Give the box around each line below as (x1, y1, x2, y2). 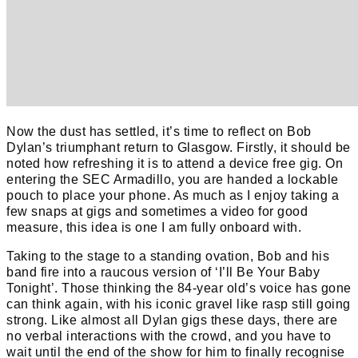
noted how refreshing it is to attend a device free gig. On (6, 156, 343, 170)
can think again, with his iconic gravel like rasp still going (6, 296, 351, 311)
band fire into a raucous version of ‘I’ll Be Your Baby (6, 265, 320, 279)
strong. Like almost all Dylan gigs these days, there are (6, 312, 337, 327)
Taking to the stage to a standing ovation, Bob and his (6, 249, 329, 263)
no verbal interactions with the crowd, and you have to (6, 328, 331, 343)
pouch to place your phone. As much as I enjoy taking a (6, 188, 339, 202)
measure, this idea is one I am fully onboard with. (6, 220, 301, 234)
